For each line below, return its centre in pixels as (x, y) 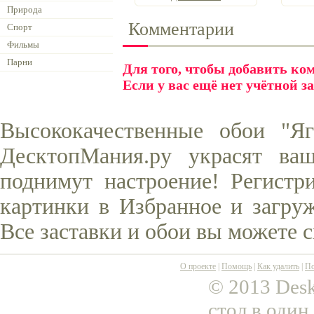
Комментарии (181, 29)
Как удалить (278, 266)
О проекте (198, 266)
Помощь (237, 266)
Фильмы (23, 45)
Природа (25, 9)
